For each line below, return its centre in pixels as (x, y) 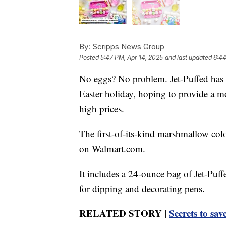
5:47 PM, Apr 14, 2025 (132, 57)
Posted (90, 57)
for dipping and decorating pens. (142, 188)
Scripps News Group (127, 46)
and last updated (188, 57)
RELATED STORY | (124, 213)
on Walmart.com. (112, 148)
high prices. (102, 108)
